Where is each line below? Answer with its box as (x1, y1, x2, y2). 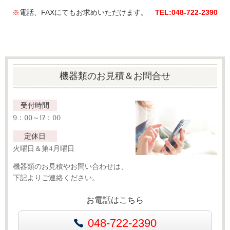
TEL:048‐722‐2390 (155, 8, 218, 17)
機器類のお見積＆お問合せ (60, 70, 170, 82)
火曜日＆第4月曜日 (13, 144, 74, 153)
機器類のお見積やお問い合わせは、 (13, 162, 128, 171)
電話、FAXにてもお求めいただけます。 (20, 8, 155, 17)
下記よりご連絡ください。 (13, 174, 99, 182)
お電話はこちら (86, 195, 144, 204)
